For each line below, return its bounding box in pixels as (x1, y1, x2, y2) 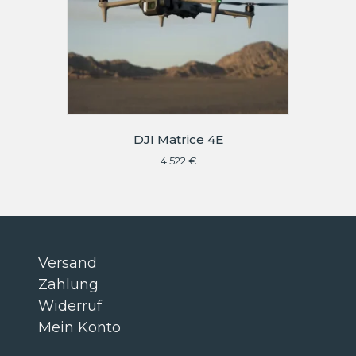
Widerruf (38, 296, 102, 315)
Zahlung (38, 275, 99, 293)
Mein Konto (38, 318, 121, 336)
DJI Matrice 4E (133, 132, 223, 148)
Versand (38, 253, 97, 272)
